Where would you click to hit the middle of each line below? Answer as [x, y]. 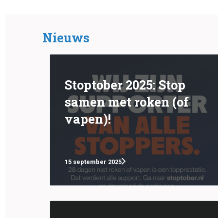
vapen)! [88, 119]
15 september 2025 [93, 162]
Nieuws [66, 37]
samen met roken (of [127, 102]
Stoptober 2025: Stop [125, 85]
